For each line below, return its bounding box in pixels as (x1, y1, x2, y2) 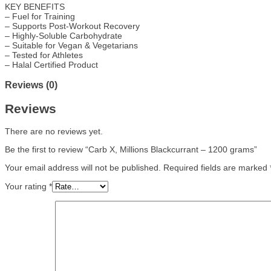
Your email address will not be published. (5, 162, 161, 172)
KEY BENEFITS (5, 1, 65, 11)
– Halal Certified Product (5, 59, 98, 70)
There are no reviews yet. (5, 126, 103, 136)
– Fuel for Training (5, 11, 75, 21)
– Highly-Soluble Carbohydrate (5, 30, 122, 41)
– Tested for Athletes (5, 50, 83, 60)
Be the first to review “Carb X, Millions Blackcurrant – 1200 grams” (5, 144, 257, 154)
